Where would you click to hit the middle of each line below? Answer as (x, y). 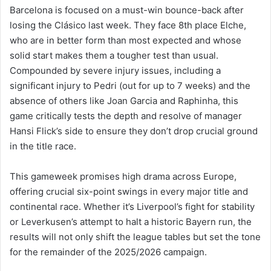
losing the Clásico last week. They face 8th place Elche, (128, 25)
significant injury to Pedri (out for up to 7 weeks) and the (130, 85)
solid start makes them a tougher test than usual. (114, 55)
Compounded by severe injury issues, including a (115, 70)
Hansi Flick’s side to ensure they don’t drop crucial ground (134, 131)
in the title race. (43, 146)
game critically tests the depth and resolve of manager (126, 116)
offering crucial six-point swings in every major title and (129, 191)
